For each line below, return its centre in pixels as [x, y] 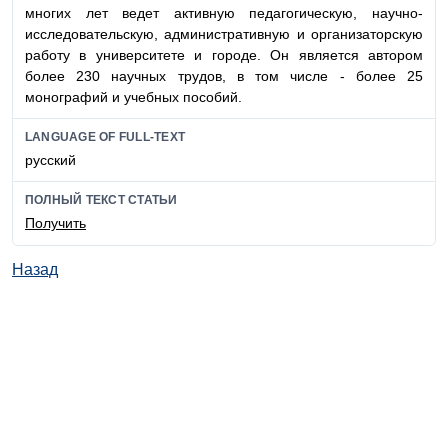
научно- [397, 12]
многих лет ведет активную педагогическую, [198, 12]
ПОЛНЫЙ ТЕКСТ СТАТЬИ [101, 200]
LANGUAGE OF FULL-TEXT [105, 136]
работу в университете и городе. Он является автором [224, 54]
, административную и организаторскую [288, 33]
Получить [55, 223]
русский [50, 160]
